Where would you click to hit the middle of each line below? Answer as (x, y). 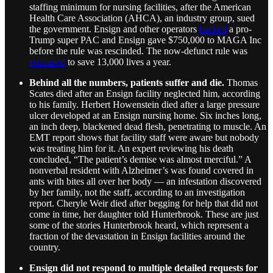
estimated (47, 62)
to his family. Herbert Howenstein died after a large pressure (144, 104)
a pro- (239, 29)
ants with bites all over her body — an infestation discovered (145, 181)
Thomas (242, 82)
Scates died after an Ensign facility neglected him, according (145, 93)
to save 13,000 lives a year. (118, 62)
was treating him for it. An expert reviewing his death (131, 148)
